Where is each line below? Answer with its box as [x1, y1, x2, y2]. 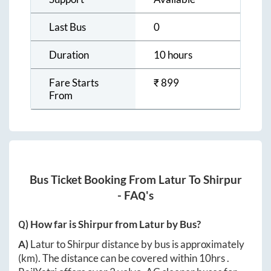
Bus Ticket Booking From [29, 173, 158, 187]
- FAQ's [117, 189, 154, 203]
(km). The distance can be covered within [18, 252, 199, 265]
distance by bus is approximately [100, 238, 244, 251]
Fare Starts [49, 76, 99, 89]
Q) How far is [18, 218, 78, 231]
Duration [49, 48, 89, 61]
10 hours [154, 48, 192, 61]
